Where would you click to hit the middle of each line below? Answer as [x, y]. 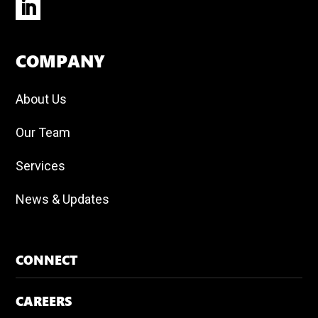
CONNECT [47, 261]
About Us [42, 99]
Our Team [43, 133]
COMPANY [61, 62]
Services [41, 166]
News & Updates [63, 199]
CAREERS [44, 302]
